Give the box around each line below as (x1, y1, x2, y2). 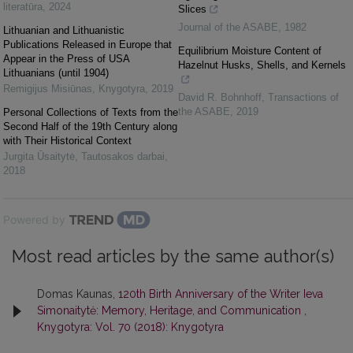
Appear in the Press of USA (3, 53, 129, 65)
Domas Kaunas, (37, 288, 118, 301)
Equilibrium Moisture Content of (178, 45, 321, 58)
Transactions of (268, 91, 339, 104)
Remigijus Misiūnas (3, 83, 92, 95)
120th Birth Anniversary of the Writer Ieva (118, 288, 323, 301)
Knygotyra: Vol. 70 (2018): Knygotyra (37, 321, 224, 334)
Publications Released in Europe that (3, 39, 172, 51)
